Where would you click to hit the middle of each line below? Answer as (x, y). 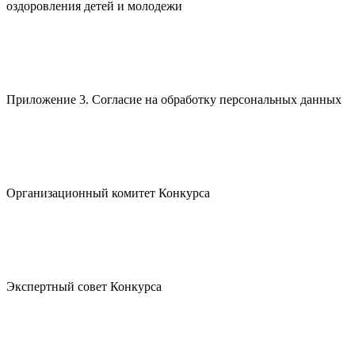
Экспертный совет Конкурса (84, 286)
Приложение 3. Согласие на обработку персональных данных (174, 99)
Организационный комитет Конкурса (108, 193)
